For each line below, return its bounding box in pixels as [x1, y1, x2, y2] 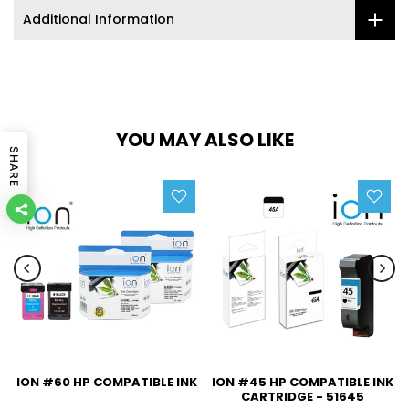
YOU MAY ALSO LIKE [115, 126, 294, 152]
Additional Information [23, 10, 174, 29]
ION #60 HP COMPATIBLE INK [16, 372, 197, 391]
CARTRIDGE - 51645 [240, 387, 364, 405]
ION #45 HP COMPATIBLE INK [211, 372, 393, 391]
